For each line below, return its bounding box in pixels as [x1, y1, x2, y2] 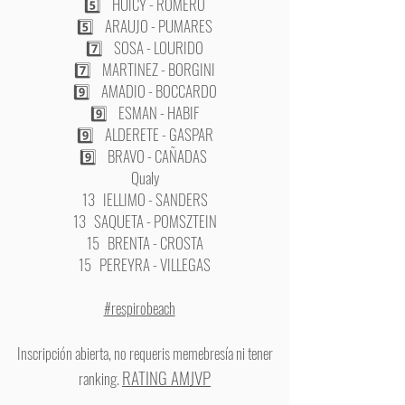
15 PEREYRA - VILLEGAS [79, 253, 211, 276]
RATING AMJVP [122, 364, 211, 390]
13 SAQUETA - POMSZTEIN [72, 210, 217, 232]
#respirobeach [103, 297, 175, 319]
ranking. [79, 367, 122, 390]
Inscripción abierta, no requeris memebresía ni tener [16, 342, 273, 364]
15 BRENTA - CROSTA [86, 231, 203, 254]
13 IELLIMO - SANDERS [81, 188, 208, 211]
